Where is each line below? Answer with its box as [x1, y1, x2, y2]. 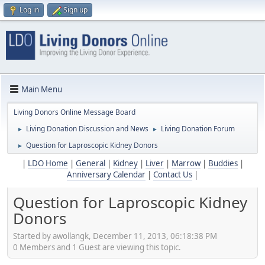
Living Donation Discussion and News [26, 124, 148, 134]
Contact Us [153, 169, 192, 180]
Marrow [171, 158, 201, 169]
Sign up [63, 5, 88, 15]
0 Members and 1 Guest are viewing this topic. [13, 241, 181, 253]
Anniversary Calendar [67, 169, 146, 180]
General [75, 158, 105, 169]
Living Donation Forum [161, 124, 235, 134]
